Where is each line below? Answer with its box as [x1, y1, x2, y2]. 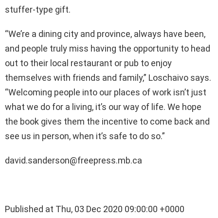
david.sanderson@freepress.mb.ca [5, 155, 142, 165]
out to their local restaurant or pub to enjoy [5, 57, 172, 68]
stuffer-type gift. [5, 4, 71, 15]
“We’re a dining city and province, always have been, [5, 28, 205, 39]
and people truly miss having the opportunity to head [5, 43, 210, 54]
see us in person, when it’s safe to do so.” [5, 130, 165, 141]
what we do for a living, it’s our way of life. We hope [5, 101, 201, 112]
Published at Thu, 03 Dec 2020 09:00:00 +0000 [5, 203, 184, 214]
